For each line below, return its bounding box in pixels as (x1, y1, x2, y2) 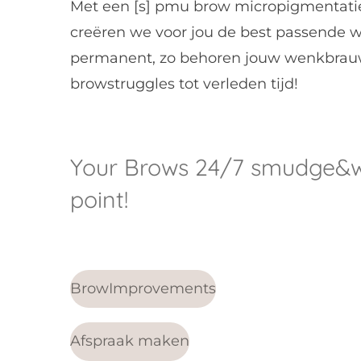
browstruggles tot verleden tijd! (70, 75, 298, 93)
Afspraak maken (70, 332, 189, 351)
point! (70, 185, 128, 214)
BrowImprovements (70, 280, 216, 298)
